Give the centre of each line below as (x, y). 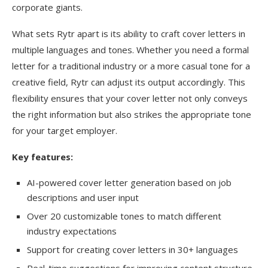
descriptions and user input (83, 197)
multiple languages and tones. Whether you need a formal (130, 50)
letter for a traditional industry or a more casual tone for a (131, 66)
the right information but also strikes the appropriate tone (132, 114)
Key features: (42, 157)
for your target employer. (65, 130)
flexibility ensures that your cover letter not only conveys (130, 98)
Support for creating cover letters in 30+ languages (133, 249)
